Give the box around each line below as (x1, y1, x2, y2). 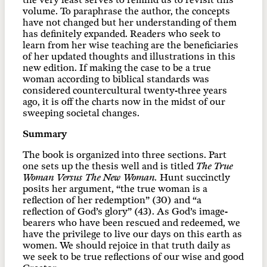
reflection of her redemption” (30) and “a (23, 194, 201, 206)
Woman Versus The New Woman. (23, 172, 157, 184)
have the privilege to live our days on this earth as (23, 228, 242, 240)
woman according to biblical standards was (23, 73, 209, 85)
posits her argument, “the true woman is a (23, 183, 207, 195)
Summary (23, 128, 67, 140)
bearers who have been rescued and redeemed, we (23, 217, 240, 229)
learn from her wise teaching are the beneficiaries (23, 39, 238, 51)
